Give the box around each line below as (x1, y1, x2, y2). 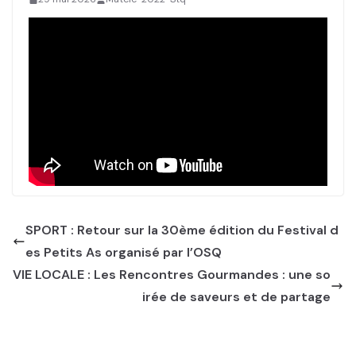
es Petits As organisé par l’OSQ (25, 243, 222, 261)
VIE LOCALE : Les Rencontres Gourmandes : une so (13, 265, 331, 283)
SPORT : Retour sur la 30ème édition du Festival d (25, 221, 339, 238)
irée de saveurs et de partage (142, 288, 331, 305)
